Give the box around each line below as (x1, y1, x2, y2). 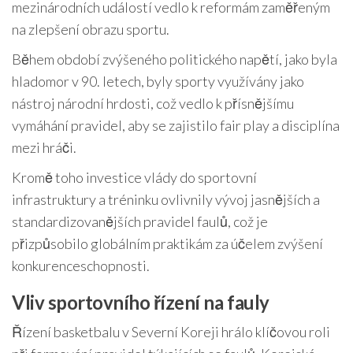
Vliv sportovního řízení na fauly (12, 291, 269, 314)
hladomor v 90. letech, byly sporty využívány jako (12, 72, 304, 91)
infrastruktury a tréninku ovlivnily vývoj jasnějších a (12, 191, 320, 209)
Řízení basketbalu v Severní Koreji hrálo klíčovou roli (12, 323, 330, 341)
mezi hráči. (12, 139, 76, 157)
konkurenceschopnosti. (12, 257, 150, 275)
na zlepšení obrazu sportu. (12, 20, 169, 39)
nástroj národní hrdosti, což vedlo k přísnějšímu (12, 95, 294, 113)
